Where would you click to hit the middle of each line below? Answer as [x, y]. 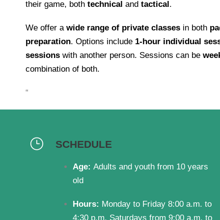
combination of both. [63, 69]
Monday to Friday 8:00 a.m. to [157, 204]
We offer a [46, 28]
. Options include [103, 41]
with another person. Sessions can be [131, 55]
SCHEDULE [84, 144]
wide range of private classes [123, 28]
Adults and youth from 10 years [151, 167]
